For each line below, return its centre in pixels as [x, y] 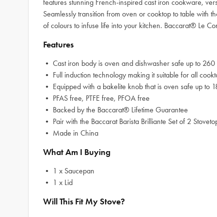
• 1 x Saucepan [69, 171]
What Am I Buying [77, 152]
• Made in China [71, 133]
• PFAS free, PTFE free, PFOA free [96, 98]
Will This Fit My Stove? [84, 201]
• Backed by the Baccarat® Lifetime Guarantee [116, 110]
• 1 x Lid [58, 182]
